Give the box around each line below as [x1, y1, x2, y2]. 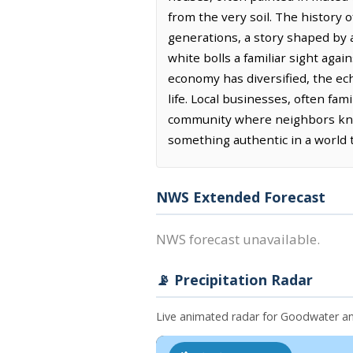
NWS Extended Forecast [156, 188, 325, 207]
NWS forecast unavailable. [156, 230, 320, 249]
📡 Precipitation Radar [156, 270, 313, 290]
